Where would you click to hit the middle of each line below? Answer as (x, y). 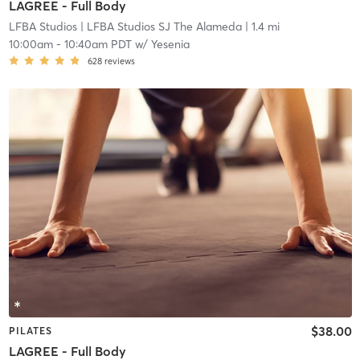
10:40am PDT (98, 45)
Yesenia (170, 45)
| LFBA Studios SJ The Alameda (159, 27)
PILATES (30, 330)
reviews (119, 61)
